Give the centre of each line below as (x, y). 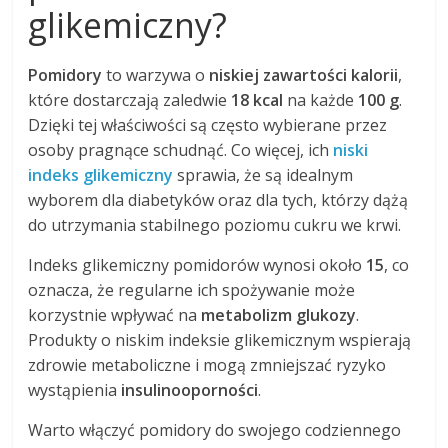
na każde (321, 100)
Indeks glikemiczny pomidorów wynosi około (197, 265)
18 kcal (257, 100)
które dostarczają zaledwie (130, 100)
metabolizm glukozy (279, 315)
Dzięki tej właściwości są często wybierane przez (208, 125)
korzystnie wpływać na (115, 315)
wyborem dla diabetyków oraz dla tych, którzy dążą (218, 200)
